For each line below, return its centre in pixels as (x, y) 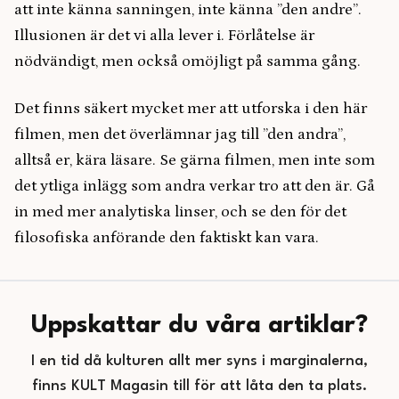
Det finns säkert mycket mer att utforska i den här (191, 109)
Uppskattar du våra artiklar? (199, 326)
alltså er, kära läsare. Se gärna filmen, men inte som (195, 160)
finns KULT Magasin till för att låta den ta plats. (199, 386)
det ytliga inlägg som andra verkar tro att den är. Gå (195, 186)
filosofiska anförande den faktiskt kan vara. (167, 238)
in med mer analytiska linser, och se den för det (180, 212)
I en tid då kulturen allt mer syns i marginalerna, (199, 361)
